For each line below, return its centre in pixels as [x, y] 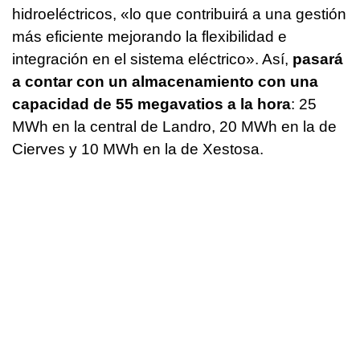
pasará [318, 59]
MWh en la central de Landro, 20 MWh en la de [174, 126]
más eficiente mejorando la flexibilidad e [149, 36]
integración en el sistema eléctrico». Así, [152, 59]
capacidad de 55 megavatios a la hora [151, 104]
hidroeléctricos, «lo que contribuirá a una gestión [179, 14]
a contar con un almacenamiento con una [165, 81]
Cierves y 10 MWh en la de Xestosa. [138, 149]
